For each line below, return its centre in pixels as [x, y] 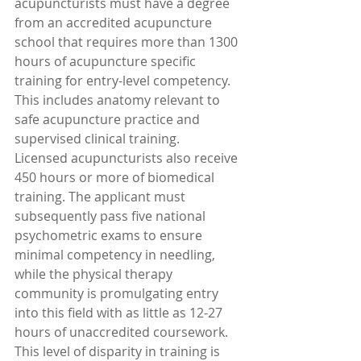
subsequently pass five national [112, 216]
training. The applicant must [102, 197]
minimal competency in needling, [116, 255]
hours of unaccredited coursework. [123, 332]
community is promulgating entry [118, 293]
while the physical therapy [95, 274]
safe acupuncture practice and [109, 119]
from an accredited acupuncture [115, 23]
